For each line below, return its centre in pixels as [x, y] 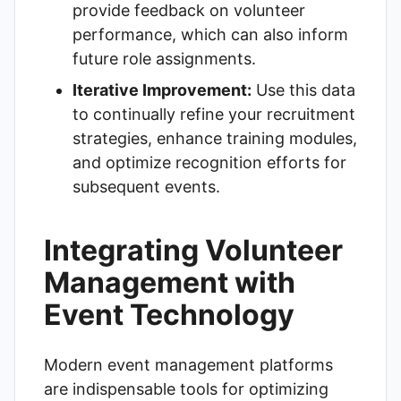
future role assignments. [164, 59]
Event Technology [169, 315]
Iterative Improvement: [162, 90]
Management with [170, 282]
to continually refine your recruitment [214, 114]
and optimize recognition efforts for [209, 162]
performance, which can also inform [210, 34]
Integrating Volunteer [193, 250]
